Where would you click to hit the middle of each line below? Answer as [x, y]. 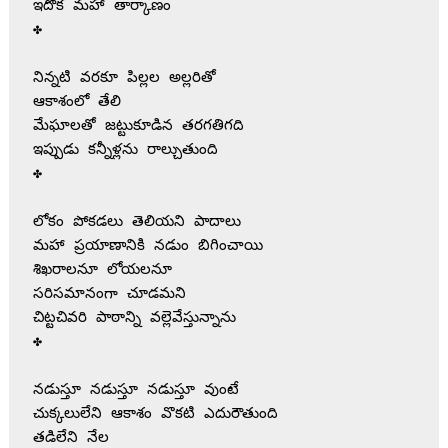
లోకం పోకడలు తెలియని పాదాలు [136, 222]
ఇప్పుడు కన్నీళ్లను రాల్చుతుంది [125, 150]
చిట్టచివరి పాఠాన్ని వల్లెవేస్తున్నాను [134, 318]
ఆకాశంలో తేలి [76, 102]
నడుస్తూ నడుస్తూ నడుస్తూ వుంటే [135, 390]
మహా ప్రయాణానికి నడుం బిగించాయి [147, 246]
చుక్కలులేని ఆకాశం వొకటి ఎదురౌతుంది [155, 414]
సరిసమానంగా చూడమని [109, 294]
